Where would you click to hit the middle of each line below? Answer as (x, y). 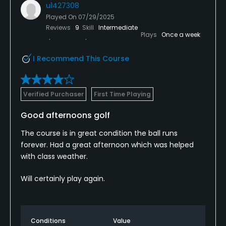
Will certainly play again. (63, 178)
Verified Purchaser (53, 94)
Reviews (59, 27)
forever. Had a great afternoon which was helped (107, 145)
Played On (62, 17)
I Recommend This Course (81, 58)
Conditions (48, 220)
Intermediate (118, 27)
